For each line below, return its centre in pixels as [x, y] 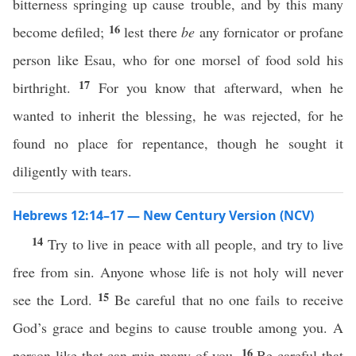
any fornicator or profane [269, 32]
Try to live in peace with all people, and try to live [195, 244]
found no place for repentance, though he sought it [178, 143]
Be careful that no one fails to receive [229, 300]
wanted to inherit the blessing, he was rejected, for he [178, 115]
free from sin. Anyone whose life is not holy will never [178, 272]
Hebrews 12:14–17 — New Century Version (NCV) [163, 215]
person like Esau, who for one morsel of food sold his [178, 60]
